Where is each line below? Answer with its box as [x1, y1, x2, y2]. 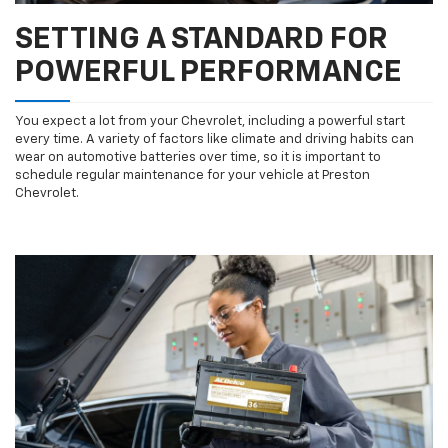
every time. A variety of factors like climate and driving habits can [15, 133, 414, 147]
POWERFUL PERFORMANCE [15, 58, 402, 89]
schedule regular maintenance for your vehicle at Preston [15, 169, 370, 183]
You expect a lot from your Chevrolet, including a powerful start [15, 115, 405, 129]
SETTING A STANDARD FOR [15, 25, 388, 56]
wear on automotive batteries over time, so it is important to [15, 151, 381, 165]
